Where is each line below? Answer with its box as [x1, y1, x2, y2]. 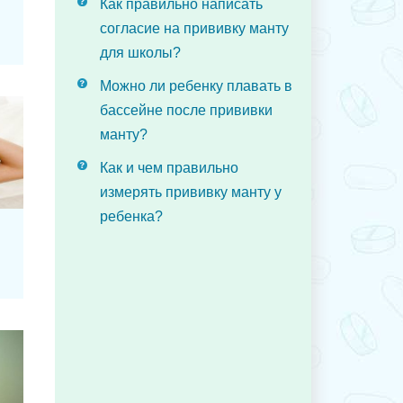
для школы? [100, 45, 181, 60]
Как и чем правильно [100, 160, 238, 175]
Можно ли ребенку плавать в [100, 78, 292, 94]
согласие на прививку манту [100, 21, 289, 36]
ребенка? [100, 209, 163, 224]
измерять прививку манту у [100, 184, 282, 200]
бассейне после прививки [100, 103, 273, 118]
